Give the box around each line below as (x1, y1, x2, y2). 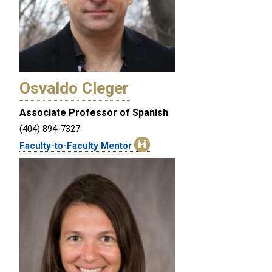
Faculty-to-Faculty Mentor (19, 140, 134, 152)
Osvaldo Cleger (19, 78, 129, 98)
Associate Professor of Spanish (19, 107, 168, 119)
